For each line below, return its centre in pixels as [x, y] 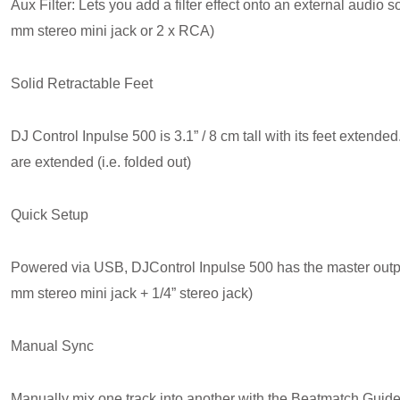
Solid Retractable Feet [82, 84]
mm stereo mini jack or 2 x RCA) [112, 31]
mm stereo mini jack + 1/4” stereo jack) [132, 294]
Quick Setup [50, 215]
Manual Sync [52, 346]
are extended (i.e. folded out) [101, 162]
